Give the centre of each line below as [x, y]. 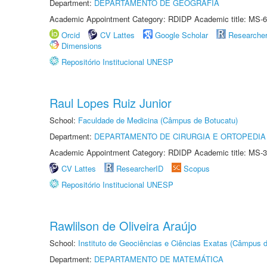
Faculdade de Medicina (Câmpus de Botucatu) [158, 120]
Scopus [197, 168]
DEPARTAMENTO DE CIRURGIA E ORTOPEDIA [180, 136]
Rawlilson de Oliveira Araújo [123, 226]
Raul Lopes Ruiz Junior [111, 103]
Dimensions [82, 46]
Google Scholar [181, 35]
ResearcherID [141, 168]
